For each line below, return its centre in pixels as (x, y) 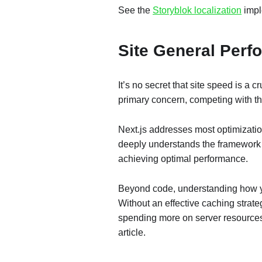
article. (132, 232)
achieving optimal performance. (183, 159)
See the (135, 10)
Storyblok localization (197, 10)
